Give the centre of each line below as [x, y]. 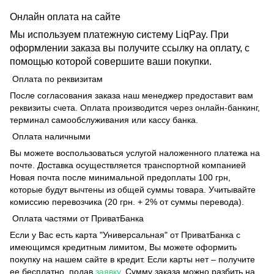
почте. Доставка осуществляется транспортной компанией [128, 165]
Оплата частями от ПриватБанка [77, 219]
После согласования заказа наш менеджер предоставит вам [131, 96]
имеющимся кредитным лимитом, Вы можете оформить [123, 247]
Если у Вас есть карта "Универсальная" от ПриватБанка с [125, 235]
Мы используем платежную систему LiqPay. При [119, 35]
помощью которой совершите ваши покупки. [111, 62]
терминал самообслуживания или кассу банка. [104, 120]
